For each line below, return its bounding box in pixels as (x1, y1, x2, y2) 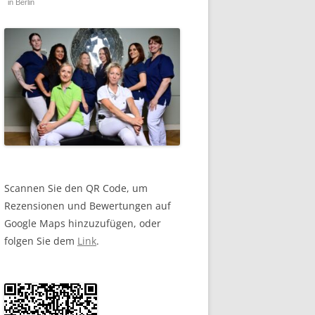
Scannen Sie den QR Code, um (4, 181, 148, 195)
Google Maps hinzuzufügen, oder (4, 216, 161, 230)
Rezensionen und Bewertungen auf (4, 198, 171, 212)
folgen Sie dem (4, 233, 77, 247)
